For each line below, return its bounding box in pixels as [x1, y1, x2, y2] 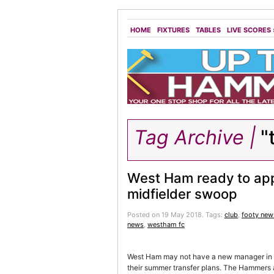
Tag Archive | [134, 125, 256, 149]
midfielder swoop [127, 186, 237, 202]
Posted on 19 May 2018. [127, 210, 206, 219]
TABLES [196, 26, 221, 34]
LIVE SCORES [227, 26, 271, 34]
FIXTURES [157, 26, 190, 34]
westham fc [147, 220, 185, 229]
